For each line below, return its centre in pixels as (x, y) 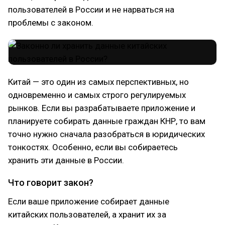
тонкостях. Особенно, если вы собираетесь (93, 147)
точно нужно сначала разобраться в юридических (106, 134)
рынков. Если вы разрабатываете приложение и (102, 108)
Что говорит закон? (51, 183)
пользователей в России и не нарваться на (91, 10)
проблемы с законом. (51, 23)
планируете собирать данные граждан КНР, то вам (107, 121)
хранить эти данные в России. (66, 160)
